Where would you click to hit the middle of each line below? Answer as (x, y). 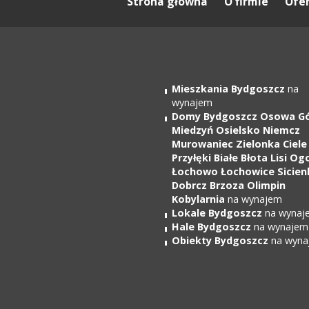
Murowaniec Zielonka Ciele (239, 144)
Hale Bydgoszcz (211, 227)
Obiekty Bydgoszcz (220, 240)
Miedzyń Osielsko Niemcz (236, 130)
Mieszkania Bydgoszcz (228, 89)
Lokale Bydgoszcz (217, 213)
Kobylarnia (200, 199)
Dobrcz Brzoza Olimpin (229, 185)
